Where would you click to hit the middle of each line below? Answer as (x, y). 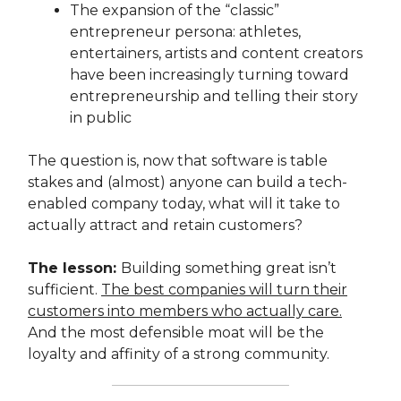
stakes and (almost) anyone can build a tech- (188, 183)
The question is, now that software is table (178, 161)
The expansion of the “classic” (175, 11)
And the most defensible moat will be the (176, 333)
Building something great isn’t (229, 269)
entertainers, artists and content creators (216, 54)
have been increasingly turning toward (209, 75)
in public (101, 118)
